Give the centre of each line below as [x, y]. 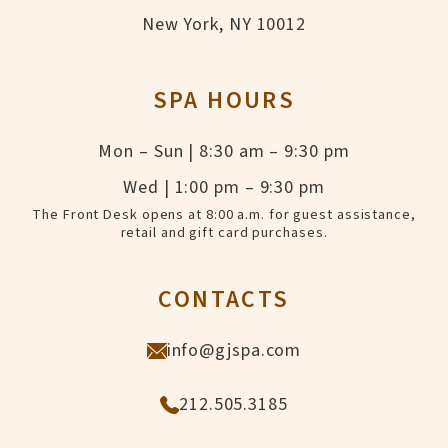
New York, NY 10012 [224, 25]
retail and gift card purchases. [224, 233]
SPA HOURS [224, 101]
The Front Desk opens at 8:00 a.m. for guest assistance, [224, 215]
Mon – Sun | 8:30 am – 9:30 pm [224, 152]
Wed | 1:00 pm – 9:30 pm [224, 188]
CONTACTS [224, 300]
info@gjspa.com [234, 351]
